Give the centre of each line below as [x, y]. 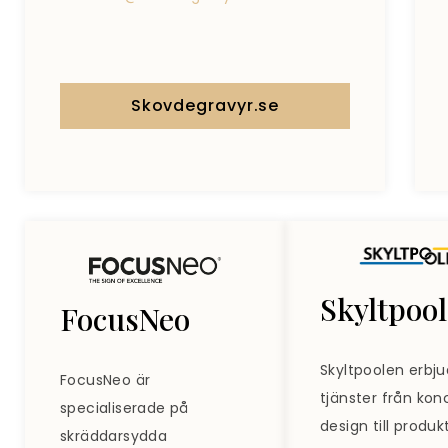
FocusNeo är [105, 379]
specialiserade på [124, 407]
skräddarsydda [114, 435]
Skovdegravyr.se [205, 105]
